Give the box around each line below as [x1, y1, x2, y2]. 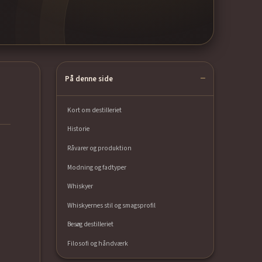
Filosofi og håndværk [67, 238, 129, 249]
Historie [67, 124, 90, 135]
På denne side [65, 73, 113, 84]
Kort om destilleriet [67, 105, 122, 115]
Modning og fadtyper [67, 162, 127, 173]
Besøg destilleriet [67, 219, 114, 230]
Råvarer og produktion [67, 143, 132, 153]
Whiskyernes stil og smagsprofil [67, 200, 156, 211]
